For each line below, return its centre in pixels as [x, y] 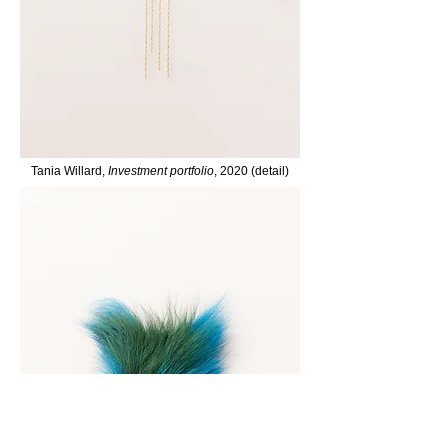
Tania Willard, [69, 171]
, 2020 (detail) [251, 171]
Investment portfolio [161, 171]
